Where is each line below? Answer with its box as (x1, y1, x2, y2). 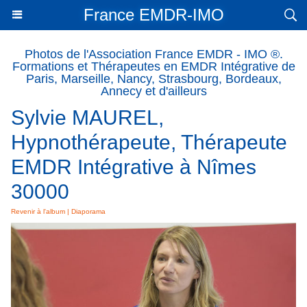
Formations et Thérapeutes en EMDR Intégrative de (12, 60, 295, 73)
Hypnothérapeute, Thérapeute (11, 131, 287, 153)
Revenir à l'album (11, 208, 65, 215)
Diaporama (71, 208, 106, 215)
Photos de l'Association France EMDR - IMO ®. (24, 47, 283, 61)
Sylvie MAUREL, (11, 106, 164, 129)
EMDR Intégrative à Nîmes (11, 156, 256, 178)
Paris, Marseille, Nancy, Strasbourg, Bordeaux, (25, 72, 282, 86)
